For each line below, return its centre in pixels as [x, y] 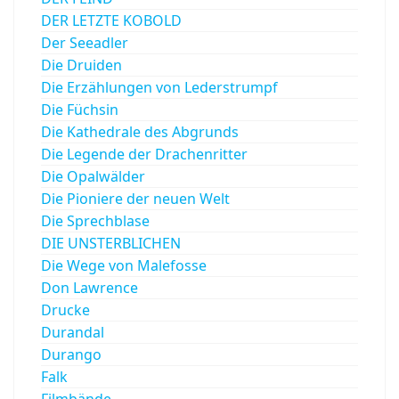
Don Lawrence [90, 288]
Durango [71, 355]
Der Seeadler [85, 43]
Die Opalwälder [93, 177]
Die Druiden [81, 65]
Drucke [65, 310]
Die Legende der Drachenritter [144, 155]
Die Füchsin [80, 110]
